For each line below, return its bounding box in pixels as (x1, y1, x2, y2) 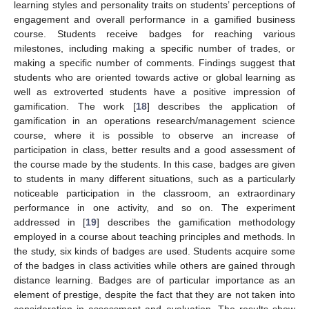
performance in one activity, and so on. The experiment (14, 201, 295, 213)
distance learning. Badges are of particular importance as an (14, 274, 295, 286)
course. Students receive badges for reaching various (14, 28, 295, 39)
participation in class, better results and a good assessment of (14, 143, 295, 155)
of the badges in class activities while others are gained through (14, 259, 295, 271)
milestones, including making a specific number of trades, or (14, 42, 295, 54)
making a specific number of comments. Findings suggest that (14, 57, 295, 68)
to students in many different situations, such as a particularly (14, 172, 295, 184)
